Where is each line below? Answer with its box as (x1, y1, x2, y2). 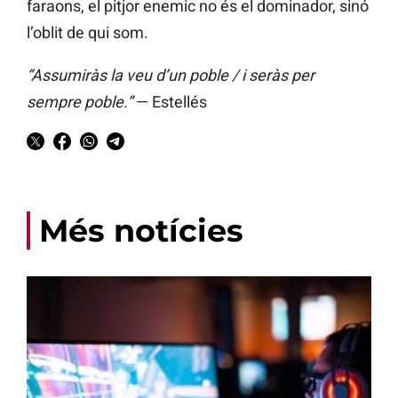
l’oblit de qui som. (27, 23, 148, 43)
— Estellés (132, 92, 207, 112)
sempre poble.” (27, 92, 132, 112)
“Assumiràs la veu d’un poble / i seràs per (27, 66, 314, 85)
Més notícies (39, 211, 243, 251)
